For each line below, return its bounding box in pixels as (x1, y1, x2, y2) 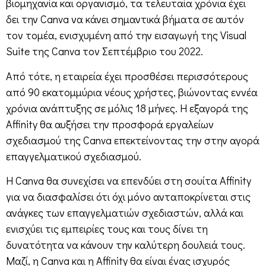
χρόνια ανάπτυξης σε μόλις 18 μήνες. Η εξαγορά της (6, 100, 248, 115)
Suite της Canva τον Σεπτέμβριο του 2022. (6, 44, 203, 59)
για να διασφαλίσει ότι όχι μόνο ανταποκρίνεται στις (6, 189, 251, 204)
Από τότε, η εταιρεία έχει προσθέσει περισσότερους (6, 68, 248, 83)
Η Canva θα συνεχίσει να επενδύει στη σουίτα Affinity (6, 173, 251, 188)
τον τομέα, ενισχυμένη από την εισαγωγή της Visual (6, 28, 246, 43)
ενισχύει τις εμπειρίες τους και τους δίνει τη (6, 221, 208, 236)
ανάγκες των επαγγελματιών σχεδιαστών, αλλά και (6, 205, 243, 220)
